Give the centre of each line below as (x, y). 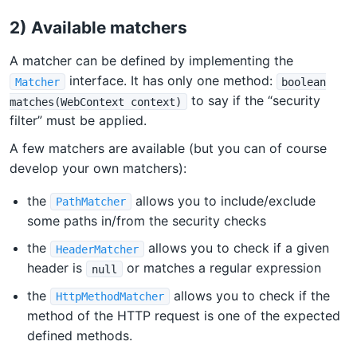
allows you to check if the (249, 296)
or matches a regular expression (222, 268)
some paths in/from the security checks (147, 220)
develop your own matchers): (98, 168)
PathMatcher (91, 201)
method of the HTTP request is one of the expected (184, 316)
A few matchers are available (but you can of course (168, 148)
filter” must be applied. (78, 121)
